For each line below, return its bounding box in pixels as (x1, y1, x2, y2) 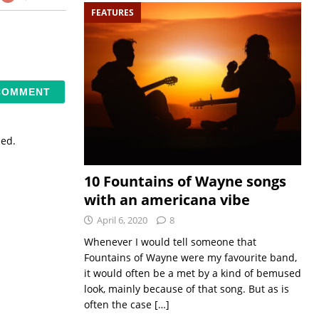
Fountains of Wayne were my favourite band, (83, 251, 297, 265)
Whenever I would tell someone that (83, 235, 256, 249)
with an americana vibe (83, 190, 250, 210)
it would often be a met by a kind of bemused (83, 266, 301, 281)
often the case (83, 298, 155, 312)
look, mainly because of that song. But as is (83, 282, 289, 296)
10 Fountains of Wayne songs (83, 172, 286, 192)
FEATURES (90, 6, 134, 19)
